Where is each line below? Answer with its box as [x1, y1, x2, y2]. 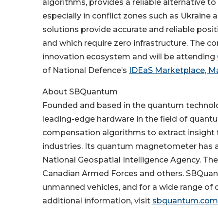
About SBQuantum [42, 87, 118, 96]
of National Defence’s [42, 66, 129, 75]
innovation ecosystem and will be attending [42, 52, 217, 61]
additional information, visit [42, 196, 152, 205]
